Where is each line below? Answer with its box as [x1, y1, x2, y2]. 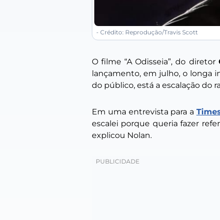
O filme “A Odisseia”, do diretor [92, 56, 219, 66]
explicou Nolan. [92, 130, 152, 140]
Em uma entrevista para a [92, 107, 196, 116]
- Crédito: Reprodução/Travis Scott [96, 28, 198, 36]
